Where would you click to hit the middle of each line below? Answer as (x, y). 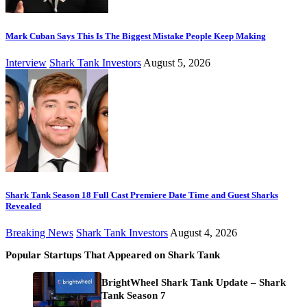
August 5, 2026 (177, 62)
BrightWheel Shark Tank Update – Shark (194, 283)
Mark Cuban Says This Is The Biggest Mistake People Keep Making (136, 36)
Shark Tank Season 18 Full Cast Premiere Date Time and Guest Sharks (142, 195)
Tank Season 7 (134, 296)
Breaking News (39, 233)
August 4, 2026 (204, 233)
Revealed (23, 206)
